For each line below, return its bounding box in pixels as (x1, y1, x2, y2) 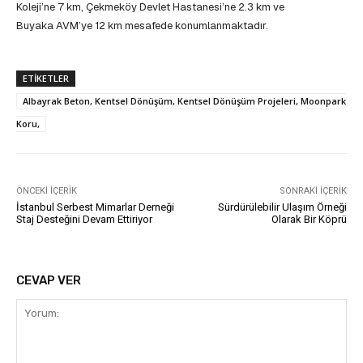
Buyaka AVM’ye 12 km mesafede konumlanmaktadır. (16, 19, 268, 33)
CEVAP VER (16, 273, 81, 288)
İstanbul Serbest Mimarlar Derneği (16, 201, 174, 214)
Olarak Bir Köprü (271, 213, 347, 226)
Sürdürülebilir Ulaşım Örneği (217, 201, 347, 214)
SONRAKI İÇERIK (279, 186, 347, 197)
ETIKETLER (23, 72, 69, 85)
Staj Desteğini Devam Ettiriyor (16, 213, 152, 226)
